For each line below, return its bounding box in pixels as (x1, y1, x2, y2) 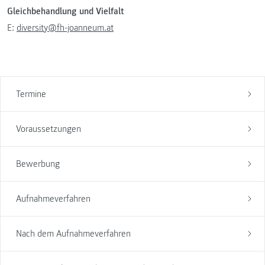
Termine (15, 88, 46, 100)
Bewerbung (15, 157, 60, 170)
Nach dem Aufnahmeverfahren (15, 227, 131, 240)
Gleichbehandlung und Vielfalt (7, 5, 124, 18)
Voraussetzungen (15, 122, 81, 135)
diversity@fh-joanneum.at (17, 22, 114, 34)
